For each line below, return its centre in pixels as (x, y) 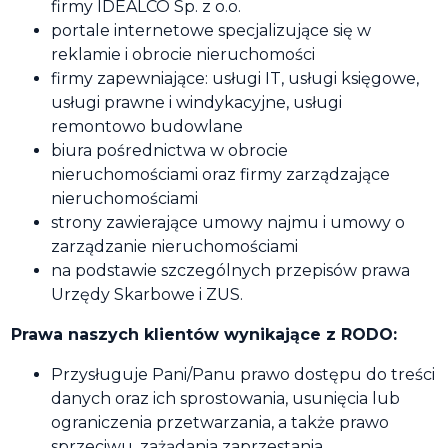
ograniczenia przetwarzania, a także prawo (220, 422)
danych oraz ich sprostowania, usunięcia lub (225, 398)
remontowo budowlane (147, 126)
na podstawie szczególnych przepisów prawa (230, 270)
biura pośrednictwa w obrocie (169, 150)
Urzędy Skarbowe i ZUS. (147, 294)
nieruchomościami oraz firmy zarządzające (220, 174)
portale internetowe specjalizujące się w (211, 30)
